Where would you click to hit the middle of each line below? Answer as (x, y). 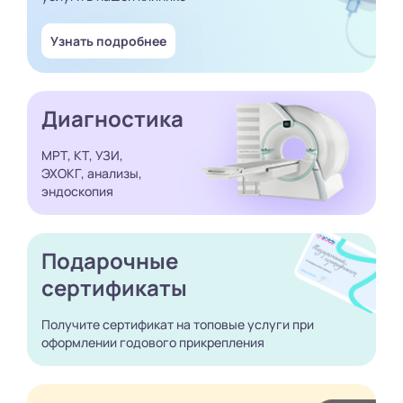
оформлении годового (109, 342)
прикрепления (220, 342)
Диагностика (112, 118)
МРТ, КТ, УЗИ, (82, 155)
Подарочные (110, 260)
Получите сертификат (107, 324)
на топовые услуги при (244, 324)
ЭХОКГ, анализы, (92, 173)
